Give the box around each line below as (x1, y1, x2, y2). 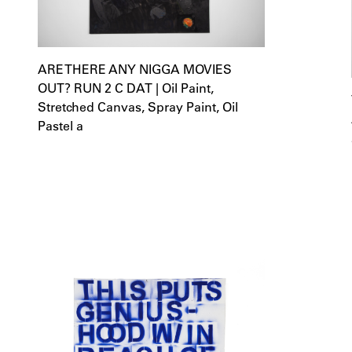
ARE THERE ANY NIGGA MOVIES (38, 60, 232, 78)
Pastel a (38, 117, 83, 134)
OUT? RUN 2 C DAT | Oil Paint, (38, 79, 214, 97)
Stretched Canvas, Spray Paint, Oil (38, 98, 238, 115)
